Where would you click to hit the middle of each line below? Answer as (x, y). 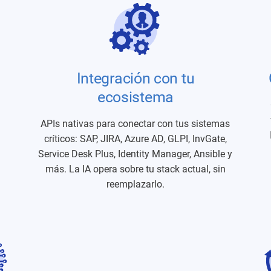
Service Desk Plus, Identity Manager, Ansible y (135, 154)
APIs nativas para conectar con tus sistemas (135, 124)
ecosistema (135, 97)
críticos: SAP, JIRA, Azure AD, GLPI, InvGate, (135, 139)
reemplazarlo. (135, 184)
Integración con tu (135, 78)
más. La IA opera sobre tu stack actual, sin (135, 169)
